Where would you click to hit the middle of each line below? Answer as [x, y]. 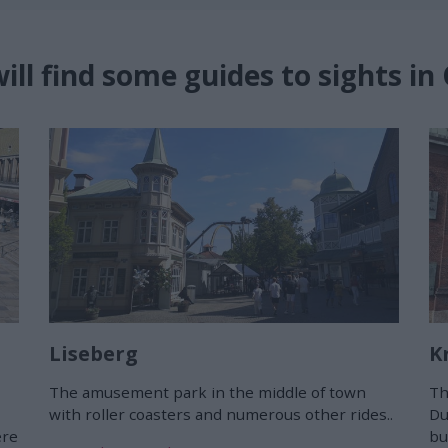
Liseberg [93, 353]
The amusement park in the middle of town [207, 391]
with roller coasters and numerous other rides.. [221, 413]
